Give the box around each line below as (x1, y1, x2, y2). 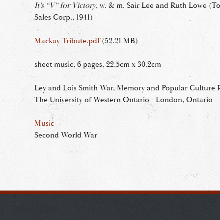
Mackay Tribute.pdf (34, 35, 100, 46)
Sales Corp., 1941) (34, 12, 93, 23)
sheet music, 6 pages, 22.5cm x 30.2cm (34, 59, 161, 70)
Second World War (34, 130, 97, 140)
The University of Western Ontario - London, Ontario (34, 94, 213, 105)
